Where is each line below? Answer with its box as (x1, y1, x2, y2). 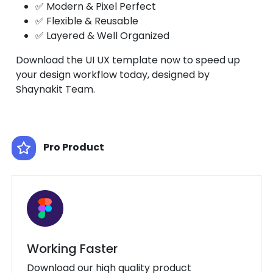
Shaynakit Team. (16, 82, 96, 97)
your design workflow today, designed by (16, 68, 210, 82)
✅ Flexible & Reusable (35, 14, 139, 29)
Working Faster (27, 240, 118, 258)
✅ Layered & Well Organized (35, 29, 170, 43)
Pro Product (43, 140, 105, 155)
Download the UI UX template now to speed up (16, 53, 241, 68)
